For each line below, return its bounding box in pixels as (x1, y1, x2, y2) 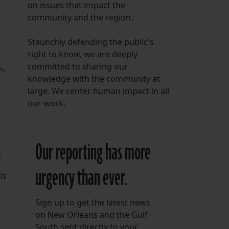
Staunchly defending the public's (27, 36, 154, 48)
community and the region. (27, 12, 133, 24)
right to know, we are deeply (27, 49, 138, 60)
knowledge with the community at (27, 73, 160, 85)
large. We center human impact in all (27, 85, 169, 97)
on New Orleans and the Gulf (35, 209, 148, 221)
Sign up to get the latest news (35, 197, 150, 209)
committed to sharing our (27, 61, 128, 73)
